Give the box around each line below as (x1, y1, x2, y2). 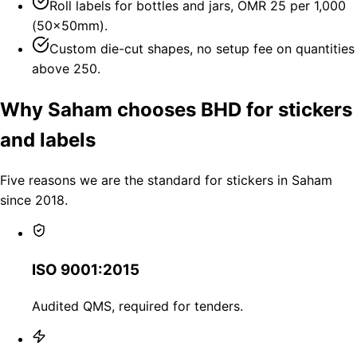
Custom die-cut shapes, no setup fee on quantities (49, 40, 355, 57)
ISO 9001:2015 (32, 261, 139, 280)
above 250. (32, 60, 100, 76)
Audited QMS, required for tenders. (32, 297, 243, 314)
